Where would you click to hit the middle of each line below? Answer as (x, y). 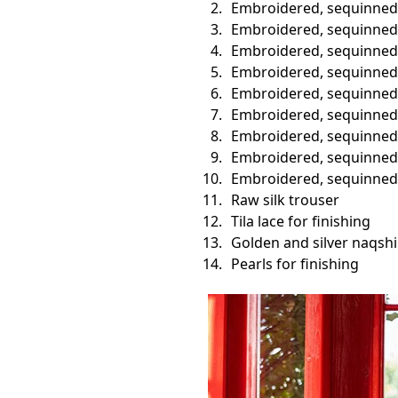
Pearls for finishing (295, 263)
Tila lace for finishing (300, 221)
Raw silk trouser (285, 199)
